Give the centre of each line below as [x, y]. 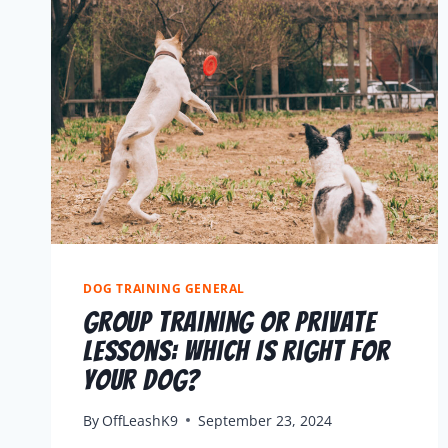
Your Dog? [142, 380]
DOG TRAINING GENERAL [164, 288]
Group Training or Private [229, 322]
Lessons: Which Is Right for [236, 351]
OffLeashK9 [140, 420]
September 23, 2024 [265, 420]
